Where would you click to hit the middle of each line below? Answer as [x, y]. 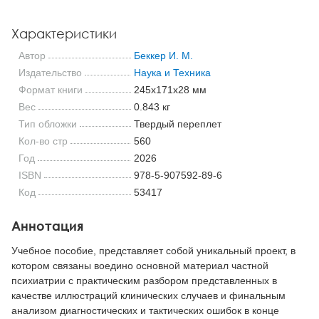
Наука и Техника [172, 72]
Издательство [50, 72]
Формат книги [51, 89]
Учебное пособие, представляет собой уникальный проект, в [153, 251]
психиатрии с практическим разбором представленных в [144, 281]
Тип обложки [48, 124]
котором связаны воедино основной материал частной [140, 266]
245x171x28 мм [170, 89]
